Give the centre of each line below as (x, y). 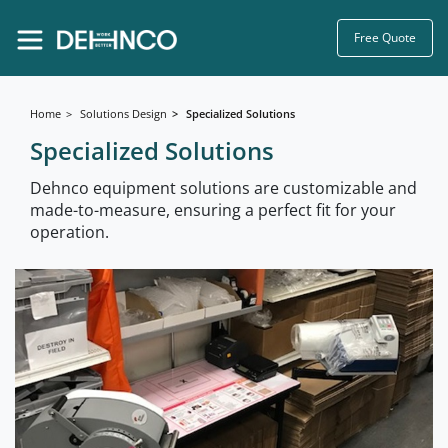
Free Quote (385, 37)
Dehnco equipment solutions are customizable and (223, 188)
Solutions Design (123, 113)
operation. (69, 232)
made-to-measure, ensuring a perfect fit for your (213, 210)
